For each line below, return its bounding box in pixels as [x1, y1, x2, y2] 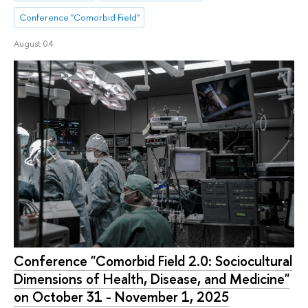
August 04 [14, 37, 54, 50]
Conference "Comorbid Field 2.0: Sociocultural [14, 251, 292, 270]
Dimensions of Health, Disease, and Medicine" [14, 269, 289, 288]
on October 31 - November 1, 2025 [14, 287, 229, 306]
